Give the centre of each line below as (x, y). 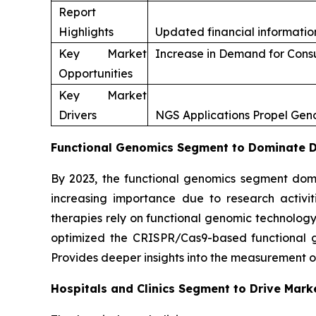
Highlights (86, 31)
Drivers (78, 115)
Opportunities (96, 73)
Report (77, 12)
